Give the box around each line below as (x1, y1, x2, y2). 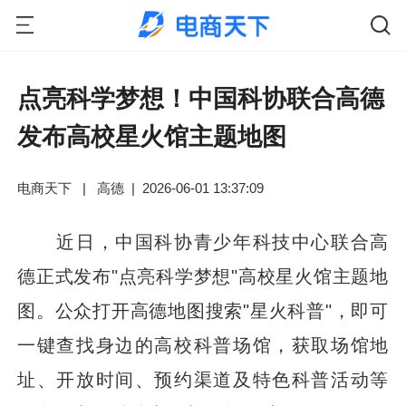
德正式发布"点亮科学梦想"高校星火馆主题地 (17, 266, 389, 287)
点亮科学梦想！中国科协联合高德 (17, 85, 385, 113)
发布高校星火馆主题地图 (17, 123, 287, 151)
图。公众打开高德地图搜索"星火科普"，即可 (17, 300, 389, 322)
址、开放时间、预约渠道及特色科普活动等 (17, 369, 389, 391)
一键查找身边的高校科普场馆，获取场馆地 (17, 334, 389, 356)
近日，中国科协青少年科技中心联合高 (17, 231, 389, 253)
